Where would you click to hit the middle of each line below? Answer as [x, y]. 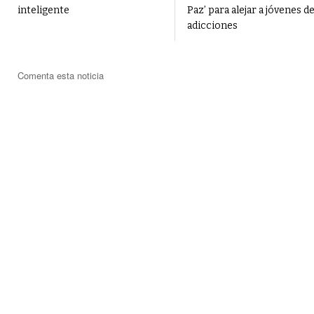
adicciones [212, 26]
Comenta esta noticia [61, 76]
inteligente [43, 11]
